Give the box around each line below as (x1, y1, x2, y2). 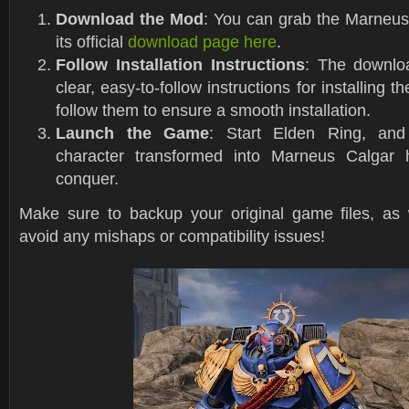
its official (56, 32, 128, 51)
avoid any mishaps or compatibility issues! (19, 226, 325, 246)
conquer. (56, 169, 119, 188)
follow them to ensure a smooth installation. (56, 100, 371, 120)
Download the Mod (56, 9, 204, 28)
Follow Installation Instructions (56, 55, 305, 74)
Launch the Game (56, 123, 210, 142)
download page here (128, 32, 277, 51)
